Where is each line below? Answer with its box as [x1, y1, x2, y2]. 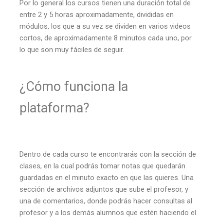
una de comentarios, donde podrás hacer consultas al [19, 196, 192, 205]
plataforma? [19, 100, 90, 116]
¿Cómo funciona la [19, 79, 128, 95]
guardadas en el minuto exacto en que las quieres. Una [19, 173, 194, 182]
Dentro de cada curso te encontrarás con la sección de [19, 149, 196, 159]
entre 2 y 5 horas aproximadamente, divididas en [19, 10, 174, 19]
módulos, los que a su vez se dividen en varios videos [19, 21, 191, 31]
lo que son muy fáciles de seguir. [19, 45, 124, 54]
